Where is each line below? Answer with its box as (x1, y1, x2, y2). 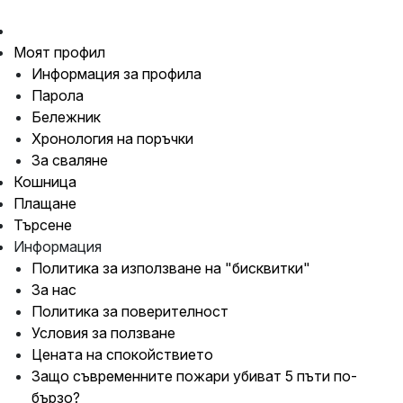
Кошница (13, 173, 76, 192)
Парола (31, 86, 84, 105)
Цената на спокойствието (31, 345, 213, 364)
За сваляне (31, 151, 108, 170)
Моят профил (13, 43, 105, 62)
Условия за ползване (31, 324, 175, 343)
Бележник (31, 108, 101, 127)
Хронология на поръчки (31, 130, 193, 148)
